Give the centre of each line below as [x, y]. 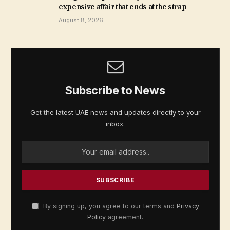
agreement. [124, 217]
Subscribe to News [115, 90]
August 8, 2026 [81, 20]
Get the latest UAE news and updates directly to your [115, 112]
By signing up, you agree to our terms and [109, 206]
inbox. [115, 123]
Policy [97, 217]
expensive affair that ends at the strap [123, 6]
